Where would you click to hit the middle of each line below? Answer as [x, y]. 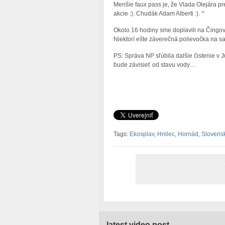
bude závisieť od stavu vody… [154, 65]
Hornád [188, 134]
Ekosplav [142, 134]
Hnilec [166, 134]
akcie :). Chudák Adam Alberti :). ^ [159, 14]
